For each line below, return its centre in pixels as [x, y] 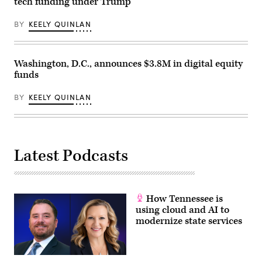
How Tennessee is [183, 199]
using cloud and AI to [182, 210]
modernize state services [189, 221]
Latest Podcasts [71, 156]
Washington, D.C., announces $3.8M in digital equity [128, 63]
